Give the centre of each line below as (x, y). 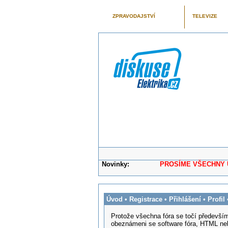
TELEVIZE (205, 16)
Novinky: (116, 164)
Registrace (146, 199)
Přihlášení (185, 199)
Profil (216, 199)
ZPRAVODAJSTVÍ (134, 16)
